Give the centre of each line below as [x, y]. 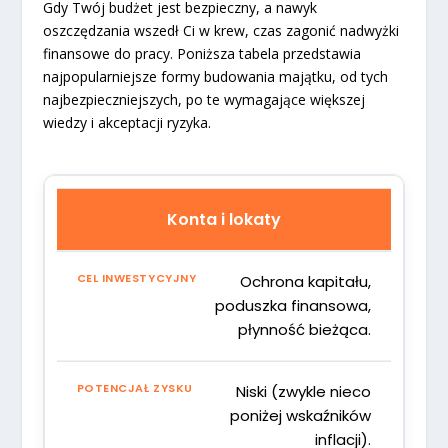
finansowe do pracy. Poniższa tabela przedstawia [201, 53]
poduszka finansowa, [293, 305]
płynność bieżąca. [305, 329]
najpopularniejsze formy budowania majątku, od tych [215, 76]
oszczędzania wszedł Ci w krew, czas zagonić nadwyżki [220, 30]
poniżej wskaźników [301, 415]
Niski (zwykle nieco [304, 391]
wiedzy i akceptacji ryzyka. [126, 122]
